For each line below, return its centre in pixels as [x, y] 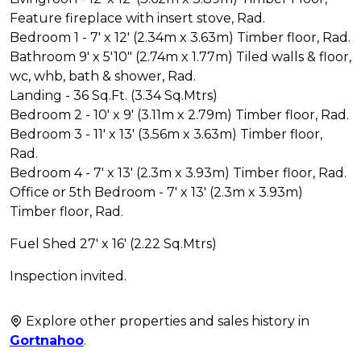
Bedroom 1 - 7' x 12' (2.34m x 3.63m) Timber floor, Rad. [180, 37]
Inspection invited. [68, 276]
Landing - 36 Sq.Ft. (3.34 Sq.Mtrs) [114, 95]
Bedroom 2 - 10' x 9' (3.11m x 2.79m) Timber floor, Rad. [179, 114]
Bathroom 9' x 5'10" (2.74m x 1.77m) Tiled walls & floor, [180, 56]
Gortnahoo [47, 340]
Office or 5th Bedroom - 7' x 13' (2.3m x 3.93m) [156, 192]
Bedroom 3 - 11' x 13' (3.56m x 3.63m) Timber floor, [166, 134]
